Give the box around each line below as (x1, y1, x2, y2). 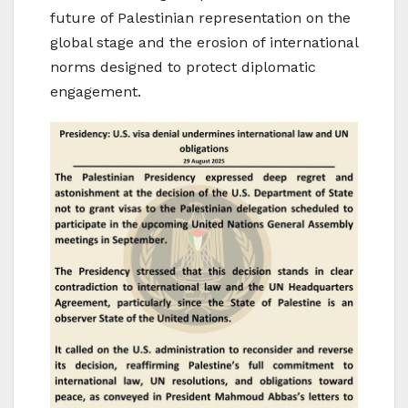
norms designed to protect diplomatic (50, 57, 316, 76)
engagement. (50, 82, 141, 100)
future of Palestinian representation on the (50, 8, 351, 26)
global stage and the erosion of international (50, 33, 358, 51)
